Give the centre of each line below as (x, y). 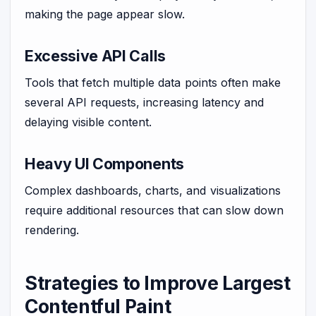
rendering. (52, 230)
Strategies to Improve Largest (158, 283)
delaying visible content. (89, 122)
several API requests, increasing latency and (144, 103)
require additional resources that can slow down (154, 210)
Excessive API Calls (95, 56)
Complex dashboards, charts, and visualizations (153, 190)
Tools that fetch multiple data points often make (153, 83)
